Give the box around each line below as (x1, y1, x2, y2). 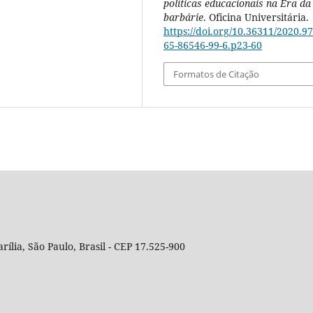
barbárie (163, 10, 203, 24)
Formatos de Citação (173, 68, 260, 81)
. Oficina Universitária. (203, 10, 309, 24)
